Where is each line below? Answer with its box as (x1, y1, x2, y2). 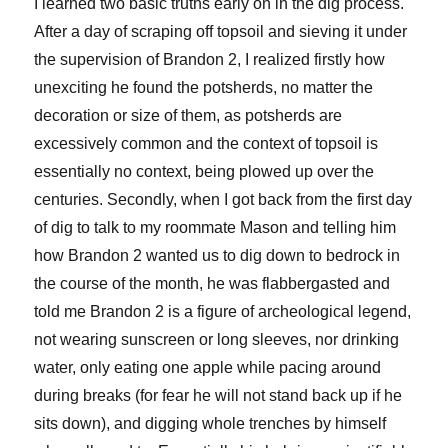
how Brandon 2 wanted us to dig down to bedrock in (34, 247, 401, 265)
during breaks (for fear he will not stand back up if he (34, 387, 403, 405)
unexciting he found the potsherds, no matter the (34, 79, 374, 97)
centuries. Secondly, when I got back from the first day (34, 191, 413, 209)
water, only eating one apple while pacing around (34, 359, 382, 377)
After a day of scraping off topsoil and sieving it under (34, 23, 408, 41)
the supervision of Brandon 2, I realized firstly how (34, 51, 386, 69)
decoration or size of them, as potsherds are (34, 107, 343, 125)
